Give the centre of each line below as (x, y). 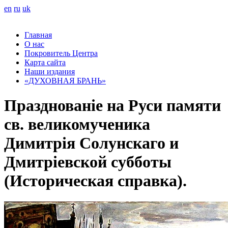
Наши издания (50, 72)
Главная (38, 35)
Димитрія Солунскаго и (91, 143)
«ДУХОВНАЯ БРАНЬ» (65, 81)
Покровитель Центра (61, 53)
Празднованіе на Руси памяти (112, 106)
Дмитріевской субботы (88, 162)
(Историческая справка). (95, 181)
